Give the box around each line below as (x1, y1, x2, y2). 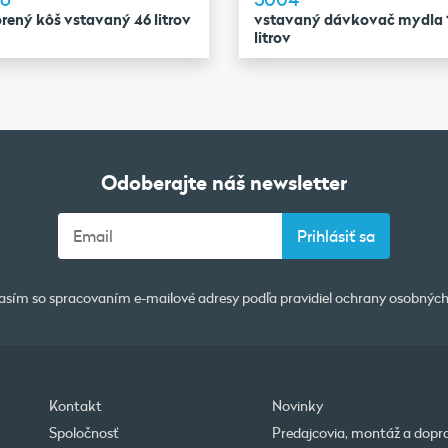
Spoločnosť (49, 423, 119, 442)
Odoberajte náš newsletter (101, 167, 347, 195)
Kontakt (49, 396, 102, 415)
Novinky (271, 396, 323, 415)
